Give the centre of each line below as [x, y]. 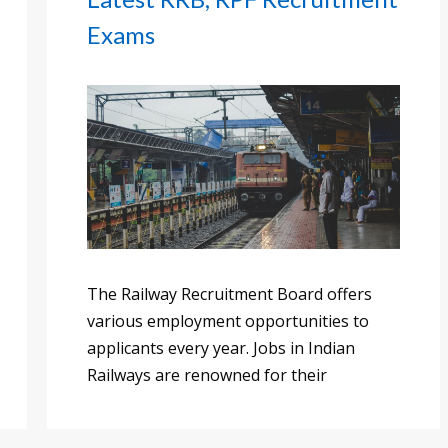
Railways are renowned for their [207, 374]
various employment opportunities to [228, 320]
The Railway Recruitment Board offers [229, 293]
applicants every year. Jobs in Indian [221, 347]
